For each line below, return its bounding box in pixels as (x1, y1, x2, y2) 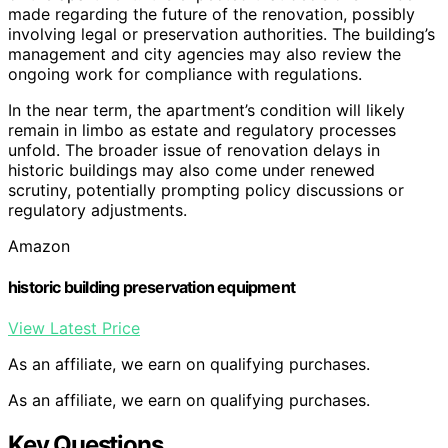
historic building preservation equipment (8, 276, 295, 297)
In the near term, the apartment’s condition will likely (8, 99, 405, 120)
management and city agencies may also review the (8, 43, 401, 64)
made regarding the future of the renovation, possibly (8, 3, 415, 24)
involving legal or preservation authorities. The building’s (8, 23, 435, 44)
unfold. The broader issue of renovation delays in (8, 139, 380, 160)
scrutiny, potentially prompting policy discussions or (8, 179, 404, 200)
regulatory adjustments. (8, 199, 187, 220)
